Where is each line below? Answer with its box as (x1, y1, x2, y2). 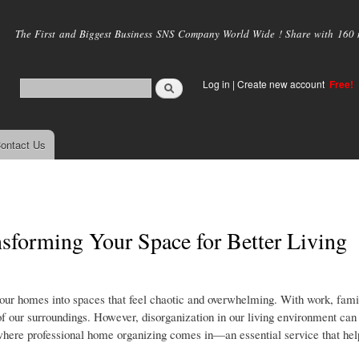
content (128, 37, 163, 52)
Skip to (128, 2, 162, 17)
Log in (203, 77, 230, 91)
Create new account (237, 77, 327, 91)
